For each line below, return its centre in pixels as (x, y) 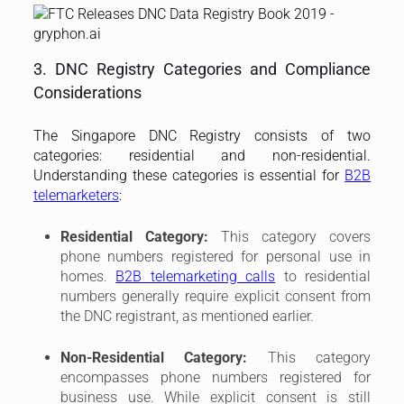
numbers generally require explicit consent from (216, 296)
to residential (323, 276)
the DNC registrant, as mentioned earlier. (187, 316)
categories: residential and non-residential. (202, 155)
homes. (88, 276)
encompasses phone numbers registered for (216, 377)
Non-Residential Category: (154, 357)
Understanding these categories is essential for (189, 175)
